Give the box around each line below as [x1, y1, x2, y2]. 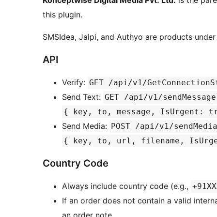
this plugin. [43, 10, 82, 20]
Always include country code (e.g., [62, 181, 191, 191]
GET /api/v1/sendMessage [105, 93, 216, 102]
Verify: [62, 77, 88, 88]
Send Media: [62, 121, 109, 131]
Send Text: [62, 92, 103, 102]
